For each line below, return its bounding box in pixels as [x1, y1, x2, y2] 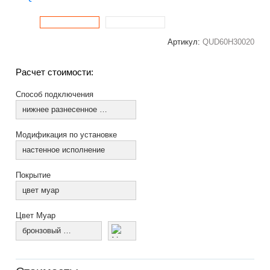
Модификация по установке [16, 130, 118, 139]
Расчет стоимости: [16, 67, 94, 77]
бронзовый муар [63, 226, 72, 235]
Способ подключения [16, 90, 94, 99]
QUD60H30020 [202, 37, 254, 46]
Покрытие [16, 171, 51, 180]
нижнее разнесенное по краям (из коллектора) [99, 105, 108, 114]
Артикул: [167, 37, 202, 46]
